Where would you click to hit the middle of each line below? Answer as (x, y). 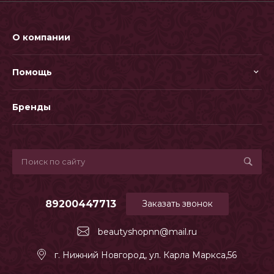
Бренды (31, 107)
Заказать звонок (177, 204)
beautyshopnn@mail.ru (147, 232)
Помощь (32, 72)
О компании (41, 38)
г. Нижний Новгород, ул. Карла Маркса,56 (146, 255)
